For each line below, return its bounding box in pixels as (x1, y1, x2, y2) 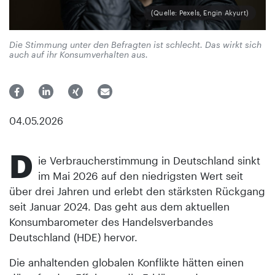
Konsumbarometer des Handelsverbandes (9, 215, 213, 228)
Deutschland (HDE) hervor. (9, 230, 137, 243)
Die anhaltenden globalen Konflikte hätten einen (9, 255, 244, 268)
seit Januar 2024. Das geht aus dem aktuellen (9, 199, 230, 212)
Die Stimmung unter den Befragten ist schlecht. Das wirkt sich (9, 39, 261, 50)
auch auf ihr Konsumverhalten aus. (9, 48, 150, 60)
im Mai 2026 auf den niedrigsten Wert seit (38, 169, 243, 182)
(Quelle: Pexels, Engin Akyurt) (151, 8, 249, 17)
